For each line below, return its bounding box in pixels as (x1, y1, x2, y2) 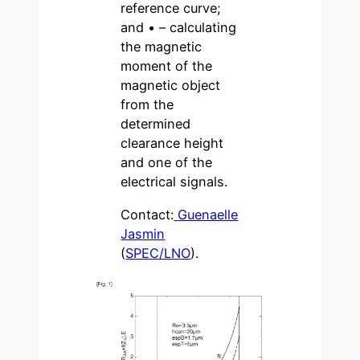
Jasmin (121, 225, 166, 242)
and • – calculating (121, 19, 237, 36)
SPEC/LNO (125, 244, 191, 261)
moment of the (121, 58, 213, 75)
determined (121, 116, 191, 133)
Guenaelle (178, 206, 239, 223)
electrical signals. (121, 174, 228, 190)
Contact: (121, 206, 174, 223)
